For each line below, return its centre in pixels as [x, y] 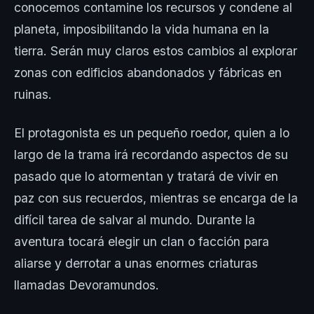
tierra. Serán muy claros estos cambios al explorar [156, 50]
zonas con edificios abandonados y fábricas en [148, 72]
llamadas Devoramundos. [87, 285]
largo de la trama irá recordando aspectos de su [151, 154]
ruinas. [33, 94]
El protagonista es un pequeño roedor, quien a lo [152, 132]
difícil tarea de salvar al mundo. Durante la [135, 219]
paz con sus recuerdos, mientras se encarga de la [156, 198]
